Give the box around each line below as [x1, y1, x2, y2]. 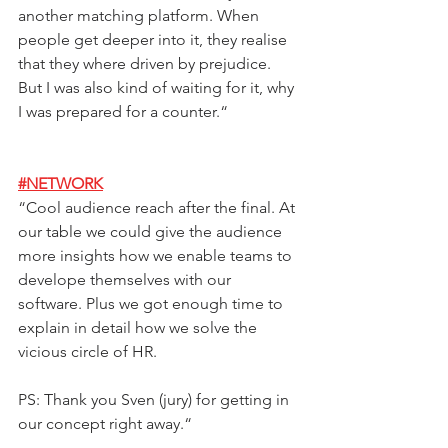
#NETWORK [18, 174, 103, 193]
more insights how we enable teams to [18, 246, 296, 265]
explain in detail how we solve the [18, 318, 261, 337]
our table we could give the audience [18, 222, 286, 241]
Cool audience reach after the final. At [26, 198, 299, 217]
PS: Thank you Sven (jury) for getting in [18, 390, 293, 409]
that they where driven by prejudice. [18, 54, 275, 73]
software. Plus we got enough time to [18, 294, 287, 313]
